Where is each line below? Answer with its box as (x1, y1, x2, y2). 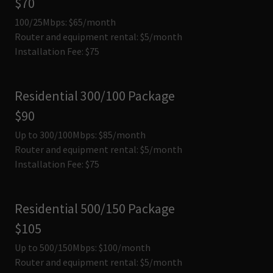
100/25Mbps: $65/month (15, 16, 116, 28)
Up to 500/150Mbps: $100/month (15, 241, 151, 253)
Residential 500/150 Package (15, 200, 175, 217)
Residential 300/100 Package (15, 87, 175, 104)
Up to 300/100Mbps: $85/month (15, 129, 146, 141)
